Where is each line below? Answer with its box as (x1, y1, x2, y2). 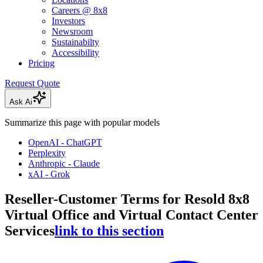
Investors (52, 16, 85, 26)
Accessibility (52, 48, 99, 58)
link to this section (55, 222, 164, 238)
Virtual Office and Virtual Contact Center (5, 207, 258, 222)
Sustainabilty (52, 37, 99, 48)
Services (5, 222, 55, 238)
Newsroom (52, 26, 93, 37)
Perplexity (28, 148, 66, 159)
